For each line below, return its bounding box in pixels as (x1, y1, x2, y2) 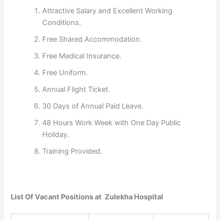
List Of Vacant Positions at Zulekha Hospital (11, 192, 164, 202)
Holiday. (42, 130, 70, 139)
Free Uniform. (42, 68, 88, 78)
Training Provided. (42, 147, 103, 156)
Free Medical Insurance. (42, 52, 122, 61)
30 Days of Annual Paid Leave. (42, 102, 144, 111)
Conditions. (42, 18, 82, 27)
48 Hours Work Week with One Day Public (42, 118, 181, 128)
